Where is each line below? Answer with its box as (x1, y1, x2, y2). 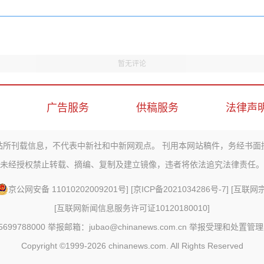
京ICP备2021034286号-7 (133, 184, 226, 194)
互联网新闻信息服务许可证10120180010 (57, 203, 207, 213)
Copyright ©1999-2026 (21, 241, 108, 250)
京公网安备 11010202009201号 (8, 184, 126, 194)
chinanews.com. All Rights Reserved (108, 241, 243, 250)
